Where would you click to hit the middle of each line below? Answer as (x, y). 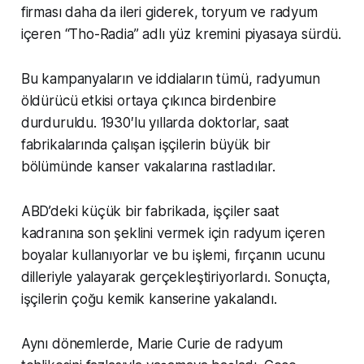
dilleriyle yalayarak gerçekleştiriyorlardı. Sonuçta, (175, 277)
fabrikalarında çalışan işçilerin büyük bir (145, 144)
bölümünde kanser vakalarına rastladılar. (148, 166)
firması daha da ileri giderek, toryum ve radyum (169, 12)
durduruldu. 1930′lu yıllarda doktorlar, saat (155, 122)
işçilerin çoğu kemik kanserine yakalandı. (149, 299)
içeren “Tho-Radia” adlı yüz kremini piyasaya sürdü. (181, 34)
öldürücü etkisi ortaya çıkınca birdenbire (148, 100)
